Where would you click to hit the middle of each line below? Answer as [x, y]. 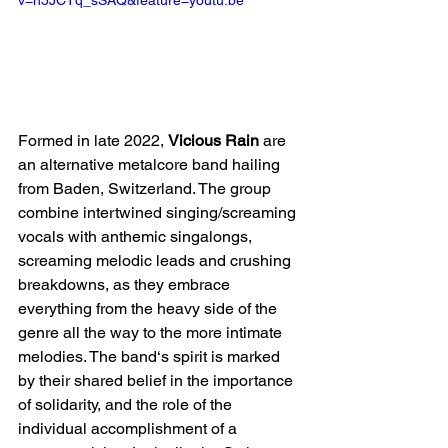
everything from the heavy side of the [149, 308]
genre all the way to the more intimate [152, 332]
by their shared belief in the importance [157, 380]
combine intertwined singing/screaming [159, 212]
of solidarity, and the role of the [127, 404]
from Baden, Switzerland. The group [146, 188]
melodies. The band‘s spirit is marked [151, 356]
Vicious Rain [213, 140]
